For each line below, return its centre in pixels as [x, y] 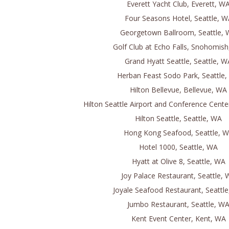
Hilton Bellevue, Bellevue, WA [178, 90]
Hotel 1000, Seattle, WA [178, 147]
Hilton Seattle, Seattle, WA [178, 118]
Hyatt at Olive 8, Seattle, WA [178, 161]
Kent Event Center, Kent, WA [178, 219]
